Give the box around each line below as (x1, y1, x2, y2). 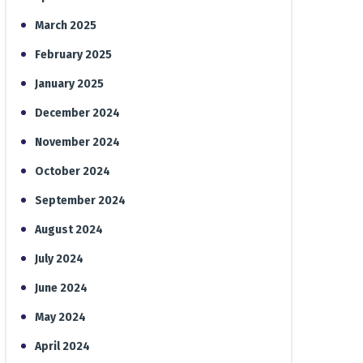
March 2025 (35, 19, 96, 32)
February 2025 (35, 48, 112, 62)
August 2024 (35, 223, 103, 237)
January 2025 (35, 77, 104, 91)
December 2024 (35, 106, 120, 120)
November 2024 (35, 135, 120, 149)
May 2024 (35, 310, 86, 324)
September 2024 (35, 194, 126, 207)
